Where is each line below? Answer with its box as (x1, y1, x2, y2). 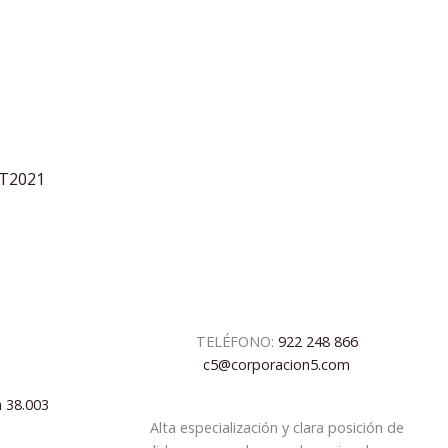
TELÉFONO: (195, 332, 278, 352)
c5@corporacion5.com (203, 355, 351, 375)
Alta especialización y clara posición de (149, 418, 404, 438)
